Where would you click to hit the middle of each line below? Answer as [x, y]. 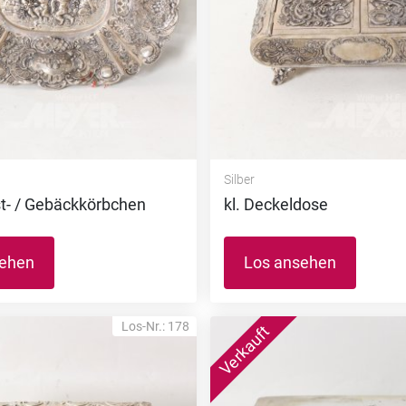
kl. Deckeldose [275, 204]
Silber [239, 179]
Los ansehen [290, 262]
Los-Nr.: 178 [155, 326]
